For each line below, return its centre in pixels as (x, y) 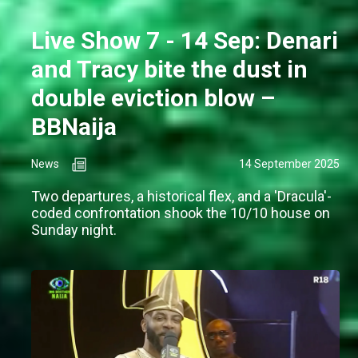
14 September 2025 (289, 164)
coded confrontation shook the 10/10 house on (181, 213)
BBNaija (74, 127)
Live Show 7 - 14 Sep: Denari (185, 41)
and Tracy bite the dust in (169, 70)
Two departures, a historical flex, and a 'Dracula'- (181, 197)
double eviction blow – (153, 98)
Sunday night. (74, 230)
